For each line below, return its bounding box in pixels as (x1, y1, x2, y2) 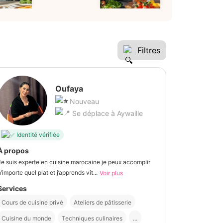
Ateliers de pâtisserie (74, 198, 131, 206)
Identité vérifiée (16, 131, 60, 139)
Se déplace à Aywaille (70, 109, 143, 117)
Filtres (137, 45, 160, 55)
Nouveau (70, 97, 99, 106)
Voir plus (100, 169, 123, 177)
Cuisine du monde (1, 214, 51, 222)
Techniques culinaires (62, 214, 122, 222)
